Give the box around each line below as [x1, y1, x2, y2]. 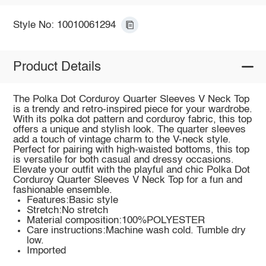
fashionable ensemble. [12, 185, 112, 196]
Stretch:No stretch [27, 205, 109, 216]
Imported [27, 246, 66, 256]
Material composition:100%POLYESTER [27, 216, 205, 226]
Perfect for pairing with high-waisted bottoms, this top [12, 145, 249, 156]
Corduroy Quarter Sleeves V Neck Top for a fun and [12, 175, 242, 186]
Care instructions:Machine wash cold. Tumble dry [27, 226, 246, 236]
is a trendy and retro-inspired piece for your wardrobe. [12, 104, 252, 115]
